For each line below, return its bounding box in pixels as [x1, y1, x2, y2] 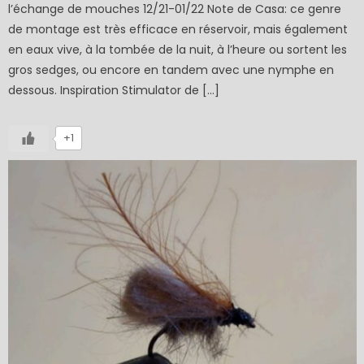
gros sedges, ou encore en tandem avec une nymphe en [8, 61, 335, 78]
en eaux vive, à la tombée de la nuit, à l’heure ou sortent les [8, 41, 348, 58]
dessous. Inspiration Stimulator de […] [8, 81, 220, 98]
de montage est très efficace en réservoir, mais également [8, 20, 349, 37]
